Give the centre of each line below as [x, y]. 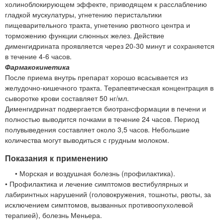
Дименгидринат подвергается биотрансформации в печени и [106, 108]
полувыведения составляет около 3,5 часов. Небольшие [97, 129]
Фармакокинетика [37, 66]
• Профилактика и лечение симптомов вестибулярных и [97, 183]
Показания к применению [56, 158]
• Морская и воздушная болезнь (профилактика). [95, 173]
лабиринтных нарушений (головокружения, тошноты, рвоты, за [108, 194]
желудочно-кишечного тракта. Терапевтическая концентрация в [109, 87]
